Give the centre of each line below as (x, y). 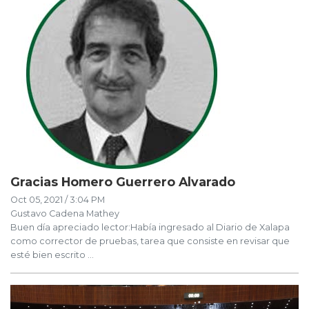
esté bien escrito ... (52, 255)
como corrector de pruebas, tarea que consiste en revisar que (150, 241)
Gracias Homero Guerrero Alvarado (123, 181)
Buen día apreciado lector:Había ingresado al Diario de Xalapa (150, 227)
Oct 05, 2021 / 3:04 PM (58, 199)
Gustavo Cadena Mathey (65, 213)
